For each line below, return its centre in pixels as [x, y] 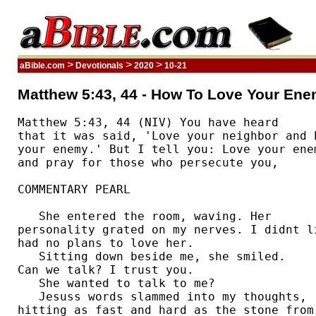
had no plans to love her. [113, 243]
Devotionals [99, 66]
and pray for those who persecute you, [152, 163]
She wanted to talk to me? [120, 284]
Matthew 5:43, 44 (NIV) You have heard [152, 123]
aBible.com [42, 66]
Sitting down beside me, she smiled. [155, 257]
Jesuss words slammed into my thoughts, [166, 297]
